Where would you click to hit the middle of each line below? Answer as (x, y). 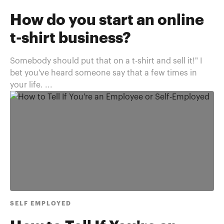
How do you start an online (107, 20)
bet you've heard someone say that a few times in (103, 73)
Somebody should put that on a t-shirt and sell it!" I (106, 61)
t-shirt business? (70, 38)
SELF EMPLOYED (41, 203)
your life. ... (31, 85)
